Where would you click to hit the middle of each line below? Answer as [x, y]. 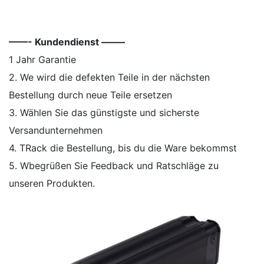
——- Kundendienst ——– [67, 42]
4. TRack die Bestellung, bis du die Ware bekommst [123, 148]
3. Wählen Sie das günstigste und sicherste [104, 113]
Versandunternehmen [56, 131]
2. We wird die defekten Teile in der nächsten [109, 77]
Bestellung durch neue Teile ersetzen [90, 95]
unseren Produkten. [52, 184]
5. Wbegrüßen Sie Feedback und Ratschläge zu [114, 166]
